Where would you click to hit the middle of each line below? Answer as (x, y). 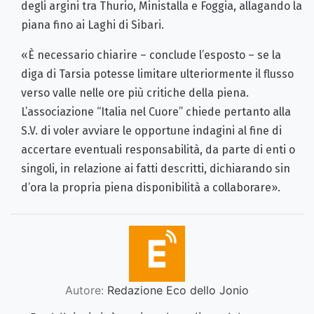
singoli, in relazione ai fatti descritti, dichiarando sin (156, 168)
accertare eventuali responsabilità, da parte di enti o (158, 149)
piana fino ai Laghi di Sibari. (93, 25)
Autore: (84, 290)
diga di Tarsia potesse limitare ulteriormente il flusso (157, 74)
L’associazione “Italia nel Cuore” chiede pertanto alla (156, 111)
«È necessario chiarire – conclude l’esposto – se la (151, 55)
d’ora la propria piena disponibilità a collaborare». (151, 187)
